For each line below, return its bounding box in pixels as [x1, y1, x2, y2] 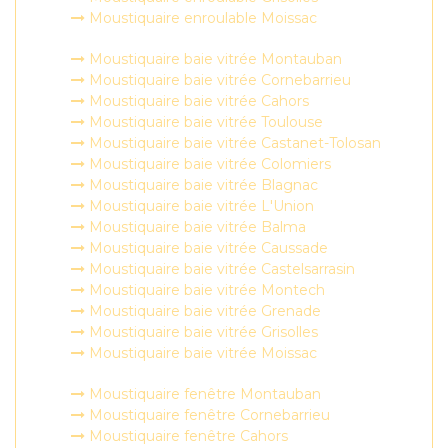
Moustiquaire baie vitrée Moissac [85, 344, 317, 362]
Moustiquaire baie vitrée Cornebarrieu [85, 71, 351, 89]
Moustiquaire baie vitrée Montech [85, 281, 325, 299]
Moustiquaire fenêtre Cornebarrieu [85, 406, 330, 424]
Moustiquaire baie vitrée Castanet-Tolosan [85, 134, 381, 152]
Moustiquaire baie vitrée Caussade [85, 239, 328, 257]
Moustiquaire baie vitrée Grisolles [85, 323, 318, 341]
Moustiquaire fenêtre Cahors [85, 427, 288, 445]
